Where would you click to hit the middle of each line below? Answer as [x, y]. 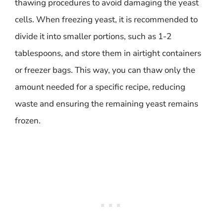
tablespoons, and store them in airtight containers [108, 53]
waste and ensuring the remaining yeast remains [107, 104]
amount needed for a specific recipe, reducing [100, 87]
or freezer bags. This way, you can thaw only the [105, 70]
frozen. [28, 120]
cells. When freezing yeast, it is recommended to [106, 19]
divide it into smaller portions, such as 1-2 [93, 36]
